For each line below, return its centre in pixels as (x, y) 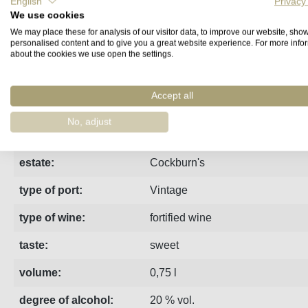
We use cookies (47, 15)
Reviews (164, 27)
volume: (40, 273)
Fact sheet (39, 27)
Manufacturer (103, 27)
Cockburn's (177, 163)
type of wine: (52, 218)
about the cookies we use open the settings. (92, 54)
